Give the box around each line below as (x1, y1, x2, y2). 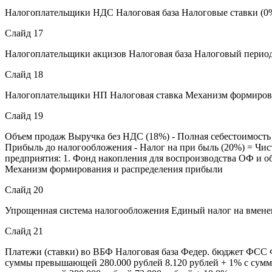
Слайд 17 (5, 27, 43, 38)
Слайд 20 (5, 184, 43, 195)
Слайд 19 (5, 110, 43, 121)
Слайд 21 (5, 225, 43, 236)
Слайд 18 (5, 69, 43, 80)
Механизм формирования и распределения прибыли (5, 163, 223, 174)
